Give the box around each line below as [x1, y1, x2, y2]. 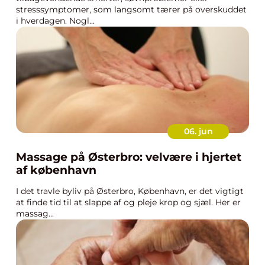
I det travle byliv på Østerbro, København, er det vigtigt [16, 186, 244, 196]
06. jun [183, 126, 213, 137]
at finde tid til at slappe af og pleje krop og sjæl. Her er [16, 197, 241, 208]
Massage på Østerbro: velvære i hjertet [16, 150, 241, 164]
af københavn [16, 163, 96, 177]
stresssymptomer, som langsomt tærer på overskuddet [16, 4, 247, 15]
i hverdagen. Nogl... [16, 15, 95, 26]
